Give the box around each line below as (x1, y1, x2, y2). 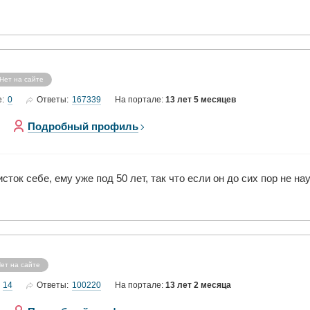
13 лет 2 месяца (165, 280, 231, 290)
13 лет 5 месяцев (165, 95, 236, 104)
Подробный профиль (28, 120, 138, 132)
